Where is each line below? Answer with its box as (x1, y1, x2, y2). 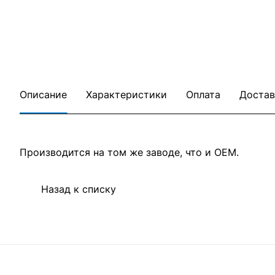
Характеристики (86, 88, 167, 101)
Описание (20, 88, 67, 101)
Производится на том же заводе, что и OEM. (20, 146, 239, 158)
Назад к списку (41, 183, 116, 196)
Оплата (186, 88, 220, 101)
